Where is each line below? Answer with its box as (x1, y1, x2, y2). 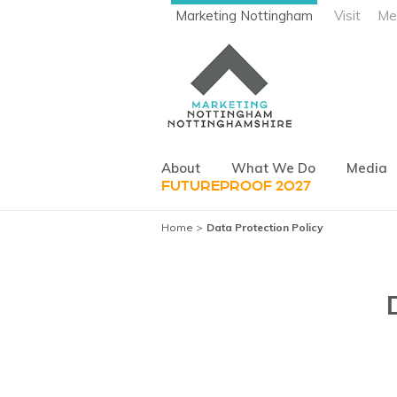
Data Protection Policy (206, 220, 323, 234)
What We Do (231, 159, 315, 176)
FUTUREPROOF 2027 (161, 175, 311, 196)
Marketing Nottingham (175, 7, 313, 24)
